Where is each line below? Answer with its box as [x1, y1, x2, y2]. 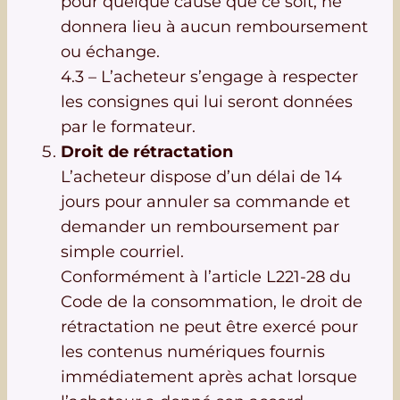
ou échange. [61, 42, 160, 62]
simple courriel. [61, 242, 184, 262]
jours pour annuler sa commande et [61, 192, 350, 212]
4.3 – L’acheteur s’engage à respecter [61, 67, 358, 87]
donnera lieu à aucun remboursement [61, 17, 368, 37]
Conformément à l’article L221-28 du [61, 267, 351, 287]
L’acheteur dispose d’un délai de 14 [61, 167, 342, 187]
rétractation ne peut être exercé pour [61, 317, 358, 337]
